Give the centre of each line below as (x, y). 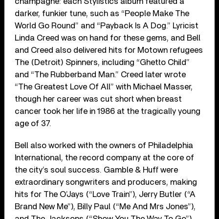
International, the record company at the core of (105, 157)
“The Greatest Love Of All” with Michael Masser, (104, 87)
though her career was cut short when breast (99, 99)
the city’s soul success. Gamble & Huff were (97, 170)
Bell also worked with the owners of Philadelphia (104, 145)
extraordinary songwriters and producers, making (106, 182)
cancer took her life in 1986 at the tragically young (108, 111)
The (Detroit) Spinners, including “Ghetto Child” (102, 62)
